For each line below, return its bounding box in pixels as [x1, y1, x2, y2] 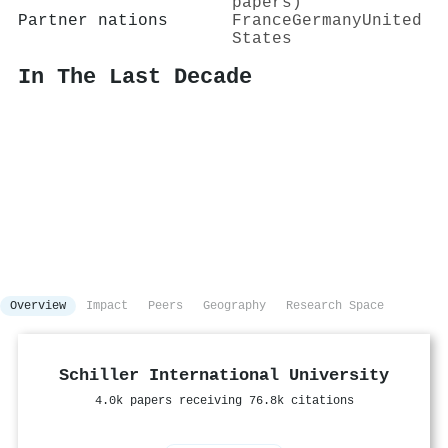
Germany [292, 11, 362, 30]
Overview [10, 299, 66, 314]
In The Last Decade [18, 65, 252, 90]
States [232, 29, 292, 48]
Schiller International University [59, 366, 389, 386]
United [362, 11, 422, 30]
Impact [86, 299, 128, 314]
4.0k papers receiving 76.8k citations [94, 394, 354, 409]
